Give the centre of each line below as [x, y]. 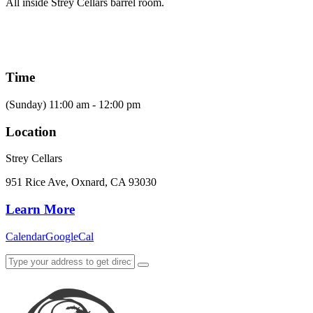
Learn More [40, 209]
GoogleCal [70, 236]
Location [31, 131]
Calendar [26, 236]
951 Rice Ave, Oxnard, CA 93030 [81, 182]
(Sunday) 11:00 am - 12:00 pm [73, 104]
